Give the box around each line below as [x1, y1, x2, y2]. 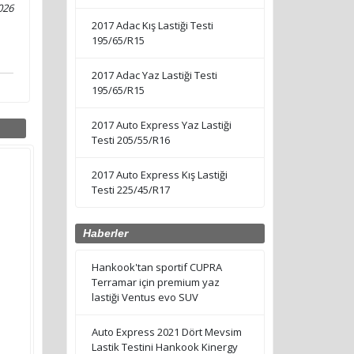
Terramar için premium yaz [91, 275, 220, 290]
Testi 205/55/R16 [91, 133, 170, 148]
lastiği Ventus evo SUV [91, 290, 198, 305]
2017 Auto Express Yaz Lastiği [91, 118, 232, 133]
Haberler [82, 227, 128, 240]
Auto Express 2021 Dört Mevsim [91, 325, 242, 340]
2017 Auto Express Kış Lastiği [91, 168, 228, 183]
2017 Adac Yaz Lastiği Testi [91, 68, 217, 83]
